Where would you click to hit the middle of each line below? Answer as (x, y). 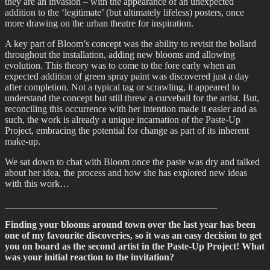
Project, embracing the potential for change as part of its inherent (127, 131)
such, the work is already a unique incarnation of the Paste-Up (123, 120)
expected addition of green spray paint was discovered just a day (127, 77)
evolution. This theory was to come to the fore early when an (120, 66)
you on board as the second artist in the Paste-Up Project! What (135, 246)
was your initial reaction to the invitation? (89, 257)
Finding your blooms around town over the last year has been (130, 225)
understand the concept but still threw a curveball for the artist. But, (132, 98)
